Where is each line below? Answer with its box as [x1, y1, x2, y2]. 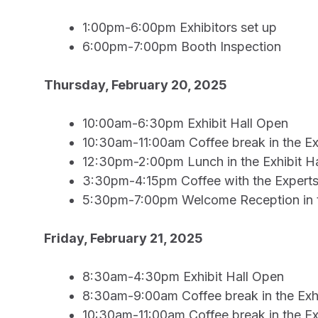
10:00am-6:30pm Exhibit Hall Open [82, 116, 288, 131]
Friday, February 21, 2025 [44, 231, 203, 246]
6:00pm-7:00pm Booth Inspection [82, 39, 281, 54]
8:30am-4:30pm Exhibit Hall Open [82, 269, 284, 284]
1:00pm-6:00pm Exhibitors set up [82, 20, 277, 35]
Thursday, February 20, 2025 [44, 77, 227, 92]
